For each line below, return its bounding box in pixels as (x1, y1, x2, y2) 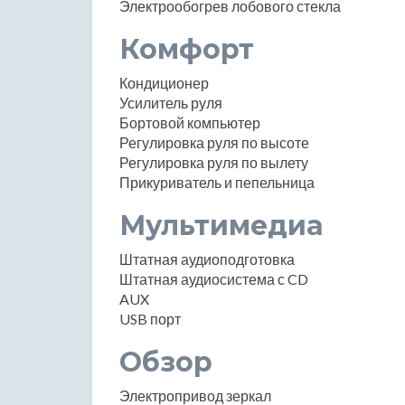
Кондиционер (119, 73, 209, 91)
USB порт (119, 309, 181, 327)
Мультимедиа (119, 208, 324, 242)
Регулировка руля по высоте (119, 133, 309, 151)
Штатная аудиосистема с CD (119, 269, 308, 287)
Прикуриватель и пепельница (119, 173, 315, 191)
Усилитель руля (119, 93, 222, 111)
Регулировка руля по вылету (119, 153, 308, 171)
